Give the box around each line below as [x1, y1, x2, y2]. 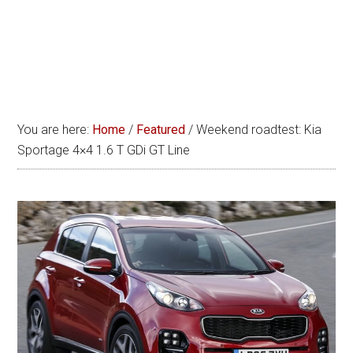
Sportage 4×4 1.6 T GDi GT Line [17, 143, 191, 158]
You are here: [17, 122, 93, 137]
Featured [136, 122, 186, 137]
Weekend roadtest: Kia [193, 122, 322, 137]
